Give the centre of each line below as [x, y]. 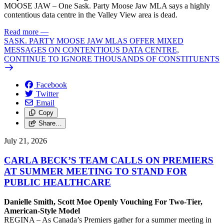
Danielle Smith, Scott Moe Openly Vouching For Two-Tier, [103, 201]
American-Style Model [43, 210]
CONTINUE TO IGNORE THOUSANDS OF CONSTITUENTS [112, 59]
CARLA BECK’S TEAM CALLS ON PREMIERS [109, 160]
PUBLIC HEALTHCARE [57, 182]
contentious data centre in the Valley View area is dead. [92, 15]
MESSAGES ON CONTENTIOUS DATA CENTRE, [91, 50]
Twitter [47, 94]
